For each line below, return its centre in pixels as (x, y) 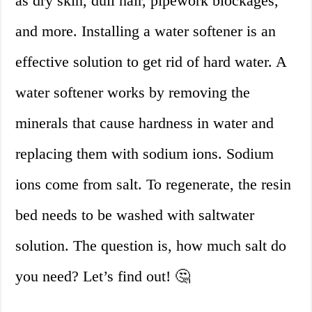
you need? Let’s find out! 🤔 (103, 276)
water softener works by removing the (133, 93)
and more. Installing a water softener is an (146, 31)
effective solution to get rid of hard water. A (151, 62)
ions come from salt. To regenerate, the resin (154, 185)
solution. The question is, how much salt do (151, 246)
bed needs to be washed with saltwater (135, 215)
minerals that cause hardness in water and (145, 123)
